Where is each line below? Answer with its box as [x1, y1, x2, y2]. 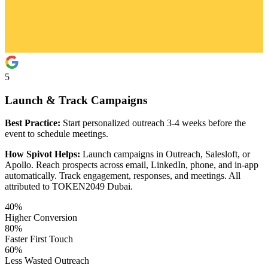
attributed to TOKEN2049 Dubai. [5, 181, 133, 192]
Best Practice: [5, 118, 60, 129]
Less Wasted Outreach [5, 255, 89, 266]
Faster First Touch [5, 234, 73, 245]
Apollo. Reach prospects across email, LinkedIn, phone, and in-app [5, 160, 258, 170]
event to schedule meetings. [5, 129, 108, 139]
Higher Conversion [5, 212, 77, 223]
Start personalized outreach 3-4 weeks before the [60, 118, 246, 129]
